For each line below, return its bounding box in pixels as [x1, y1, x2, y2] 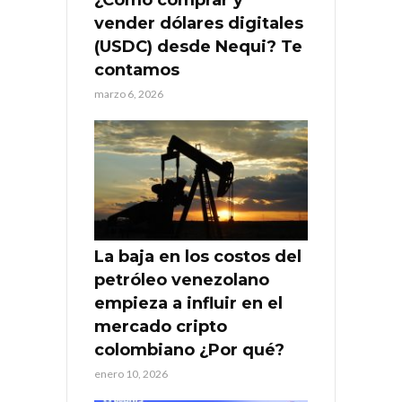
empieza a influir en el [94, 293, 283, 314]
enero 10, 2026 [94, 367, 168, 381]
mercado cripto [94, 317, 227, 337]
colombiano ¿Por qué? [94, 340, 284, 361]
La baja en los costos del [94, 247, 301, 267]
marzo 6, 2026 [94, 87, 163, 101]
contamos [94, 60, 179, 81]
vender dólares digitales [94, 13, 303, 34]
